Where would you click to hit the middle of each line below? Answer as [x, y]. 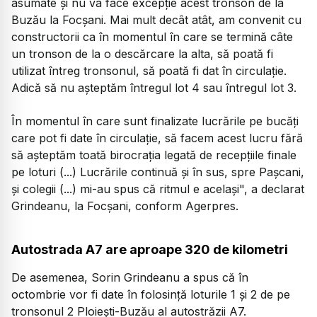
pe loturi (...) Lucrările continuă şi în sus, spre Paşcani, [158, 172]
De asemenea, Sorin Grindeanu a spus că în [130, 278]
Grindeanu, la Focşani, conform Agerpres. [125, 206]
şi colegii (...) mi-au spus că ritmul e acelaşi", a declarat [158, 189]
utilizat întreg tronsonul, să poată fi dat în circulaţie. [149, 71]
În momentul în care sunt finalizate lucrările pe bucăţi [155, 121]
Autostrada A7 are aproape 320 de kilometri [150, 250]
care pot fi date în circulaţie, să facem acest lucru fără [157, 138]
